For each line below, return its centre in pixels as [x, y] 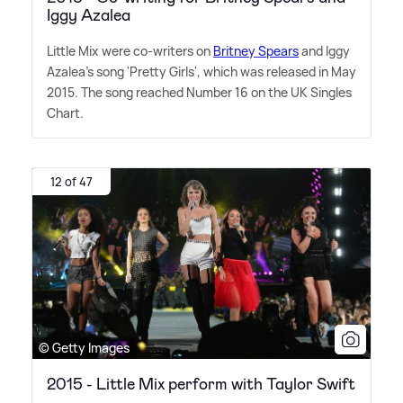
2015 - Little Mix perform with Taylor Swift [201, 384]
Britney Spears [256, 51]
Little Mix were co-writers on [130, 51]
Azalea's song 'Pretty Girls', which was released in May [201, 72]
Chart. [65, 113]
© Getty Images [84, 347]
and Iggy [324, 51]
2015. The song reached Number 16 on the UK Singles [199, 93]
